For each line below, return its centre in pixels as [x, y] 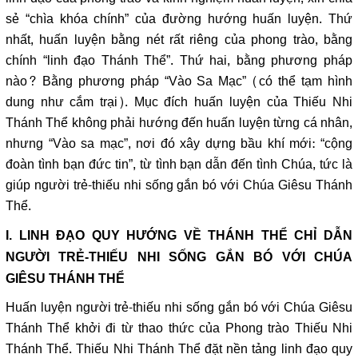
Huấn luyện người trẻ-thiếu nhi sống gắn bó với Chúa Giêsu [179, 307]
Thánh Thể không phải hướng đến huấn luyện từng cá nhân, [179, 123]
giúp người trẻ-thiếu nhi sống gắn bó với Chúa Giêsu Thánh [179, 185]
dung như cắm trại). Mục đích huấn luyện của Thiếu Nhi [179, 102]
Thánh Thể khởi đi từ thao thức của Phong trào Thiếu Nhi [179, 328]
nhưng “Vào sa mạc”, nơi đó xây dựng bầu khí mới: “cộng [179, 143]
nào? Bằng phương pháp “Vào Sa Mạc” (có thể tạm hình [179, 81]
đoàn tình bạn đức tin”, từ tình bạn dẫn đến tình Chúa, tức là [179, 164]
